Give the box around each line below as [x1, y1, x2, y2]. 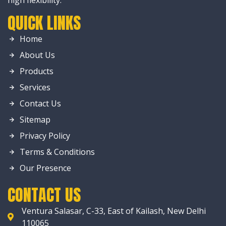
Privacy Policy [20, 130, 70, 141]
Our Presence [20, 162, 71, 174]
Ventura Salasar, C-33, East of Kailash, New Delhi [22, 205, 206, 216]
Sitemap [20, 114, 50, 125]
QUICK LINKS [8, 11, 81, 35]
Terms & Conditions [20, 146, 95, 157]
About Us [20, 49, 55, 61]
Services [20, 82, 50, 93]
